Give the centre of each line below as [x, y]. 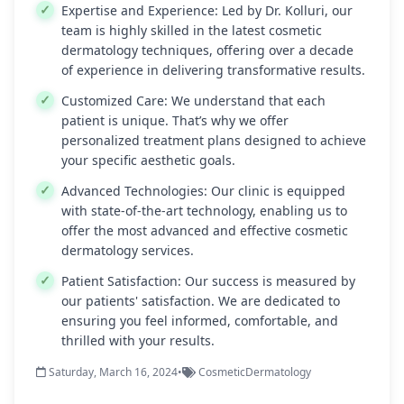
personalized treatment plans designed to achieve [214, 140]
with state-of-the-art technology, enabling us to [204, 210]
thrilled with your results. [138, 340]
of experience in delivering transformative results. [213, 69]
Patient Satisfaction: [121, 280]
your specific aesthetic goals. [148, 160]
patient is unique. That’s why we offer [175, 120]
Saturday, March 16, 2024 [112, 372]
